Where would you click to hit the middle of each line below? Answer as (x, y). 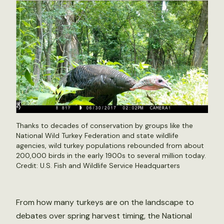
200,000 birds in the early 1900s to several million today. (111, 155)
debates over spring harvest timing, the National (104, 216)
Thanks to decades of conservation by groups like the (104, 125)
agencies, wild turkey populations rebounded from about (110, 145)
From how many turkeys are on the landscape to (105, 202)
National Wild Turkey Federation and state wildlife (97, 135)
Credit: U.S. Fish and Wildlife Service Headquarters (98, 165)
